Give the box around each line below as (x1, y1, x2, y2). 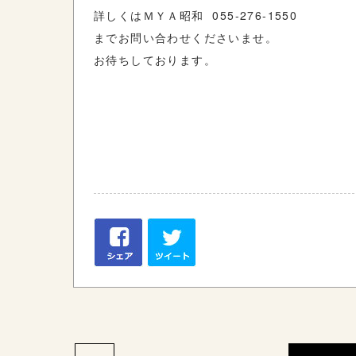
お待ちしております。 (94, 52, 216, 68)
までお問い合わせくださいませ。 (94, 29, 277, 45)
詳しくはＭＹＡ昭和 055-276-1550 (94, 7, 298, 23)
